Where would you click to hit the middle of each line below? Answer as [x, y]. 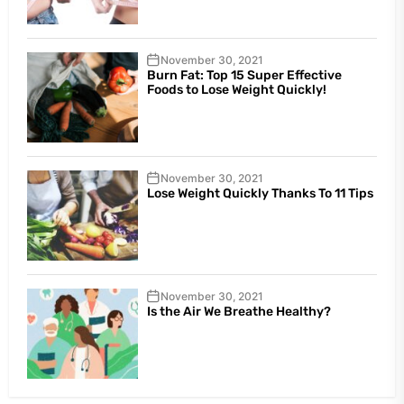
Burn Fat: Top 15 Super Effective [244, 75]
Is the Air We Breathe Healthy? [239, 311]
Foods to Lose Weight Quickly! [236, 89]
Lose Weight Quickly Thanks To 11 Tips [260, 193]
